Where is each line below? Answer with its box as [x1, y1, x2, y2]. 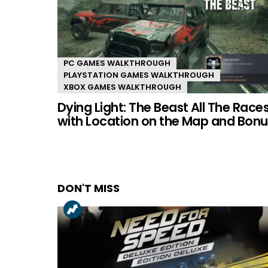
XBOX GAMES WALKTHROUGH [63, 81, 181, 93]
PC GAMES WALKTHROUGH [63, 57, 170, 69]
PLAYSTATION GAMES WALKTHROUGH [63, 69, 214, 81]
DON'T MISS [57, 180, 120, 196]
